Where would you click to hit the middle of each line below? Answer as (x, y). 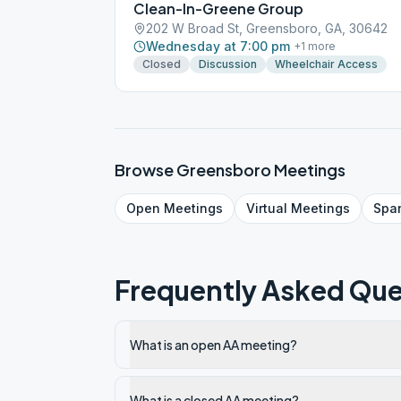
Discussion (228, 64)
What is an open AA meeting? (213, 345)
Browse (145, 170)
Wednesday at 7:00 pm (218, 46)
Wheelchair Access (326, 64)
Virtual (267, 208)
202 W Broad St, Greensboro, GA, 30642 (267, 28)
